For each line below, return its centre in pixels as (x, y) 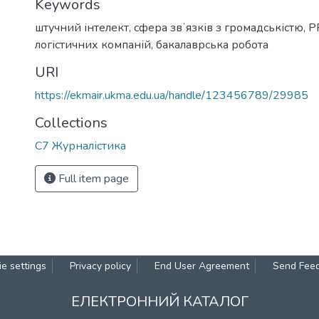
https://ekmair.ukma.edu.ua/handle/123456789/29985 (172, 95)
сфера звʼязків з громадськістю (219, 28)
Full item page (92, 179)
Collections (71, 123)
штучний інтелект (82, 28)
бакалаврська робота (212, 45)
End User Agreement (202, 266)
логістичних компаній (93, 45)
